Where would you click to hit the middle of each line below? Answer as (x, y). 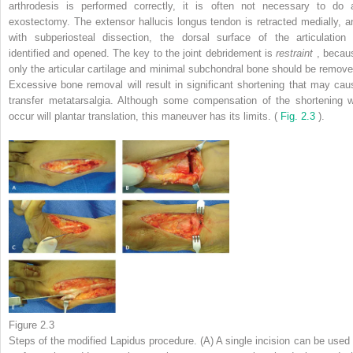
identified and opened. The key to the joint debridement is (143, 53)
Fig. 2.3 (299, 116)
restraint (296, 53)
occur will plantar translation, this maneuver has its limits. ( (145, 116)
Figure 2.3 (32, 325)
